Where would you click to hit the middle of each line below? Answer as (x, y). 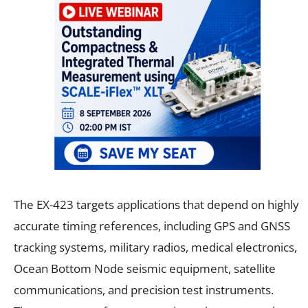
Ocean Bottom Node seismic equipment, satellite (145, 268)
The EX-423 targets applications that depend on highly (156, 204)
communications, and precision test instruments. (144, 289)
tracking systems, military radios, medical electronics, (155, 247)
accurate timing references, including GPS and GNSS (152, 225)
